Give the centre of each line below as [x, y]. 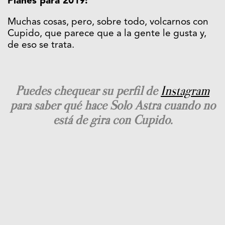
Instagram [185, 91]
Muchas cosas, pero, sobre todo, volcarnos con [108, 23]
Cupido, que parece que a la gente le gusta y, [107, 34]
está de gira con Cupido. [113, 120]
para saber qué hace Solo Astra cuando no [113, 105]
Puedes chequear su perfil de [88, 91]
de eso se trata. [41, 46]
